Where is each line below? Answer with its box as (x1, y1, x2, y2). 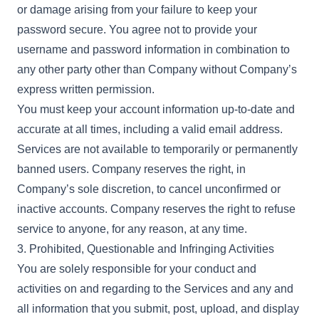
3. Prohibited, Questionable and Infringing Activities (17, 243, 274, 255)
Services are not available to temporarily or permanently (17, 143, 298, 155)
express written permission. (17, 83, 155, 95)
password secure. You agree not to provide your (17, 23, 257, 36)
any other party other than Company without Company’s (17, 63, 297, 75)
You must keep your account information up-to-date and (17, 103, 295, 115)
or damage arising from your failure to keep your (17, 4, 257, 16)
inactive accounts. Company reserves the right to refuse (17, 203, 296, 215)
